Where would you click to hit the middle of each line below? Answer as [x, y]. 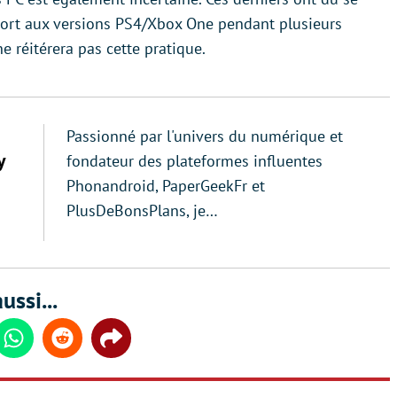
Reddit [81, 346]
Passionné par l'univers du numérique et [205, 136]
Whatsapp [43, 346]
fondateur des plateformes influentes [195, 161]
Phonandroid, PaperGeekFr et [166, 186]
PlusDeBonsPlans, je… [142, 210]
